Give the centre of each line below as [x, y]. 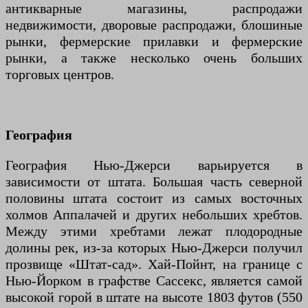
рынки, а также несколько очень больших [154, 58]
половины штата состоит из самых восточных [154, 198]
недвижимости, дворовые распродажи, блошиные [154, 25]
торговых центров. [60, 75]
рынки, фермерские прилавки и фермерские [154, 42]
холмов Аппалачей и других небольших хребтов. [154, 215]
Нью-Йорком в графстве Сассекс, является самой [154, 281]
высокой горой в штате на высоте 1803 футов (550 [154, 297]
